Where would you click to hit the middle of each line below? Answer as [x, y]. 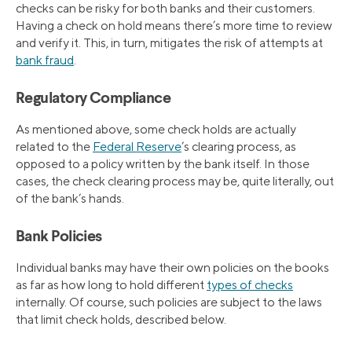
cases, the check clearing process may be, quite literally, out [175, 181]
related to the [54, 146]
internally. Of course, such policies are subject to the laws [169, 302]
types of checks [250, 284]
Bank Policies [59, 237]
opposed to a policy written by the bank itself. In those [163, 163]
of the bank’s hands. [70, 198]
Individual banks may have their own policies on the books [172, 267]
